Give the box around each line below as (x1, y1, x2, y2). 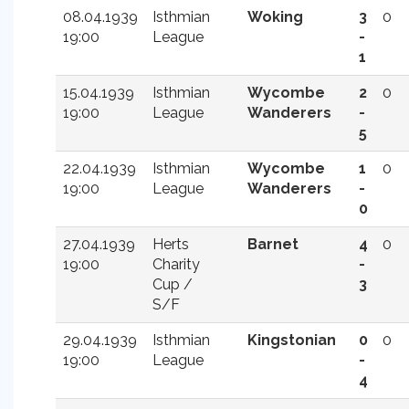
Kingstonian (247, 331, 336, 349)
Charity (152, 256, 200, 273)
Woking (247, 8, 303, 26)
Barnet (247, 236, 299, 253)
